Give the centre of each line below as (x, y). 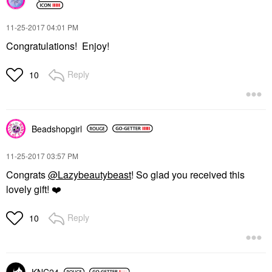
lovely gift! (29, 189)
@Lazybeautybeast (90, 174)
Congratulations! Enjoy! (58, 46)
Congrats (27, 174)
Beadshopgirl (57, 128)
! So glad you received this (188, 174)
